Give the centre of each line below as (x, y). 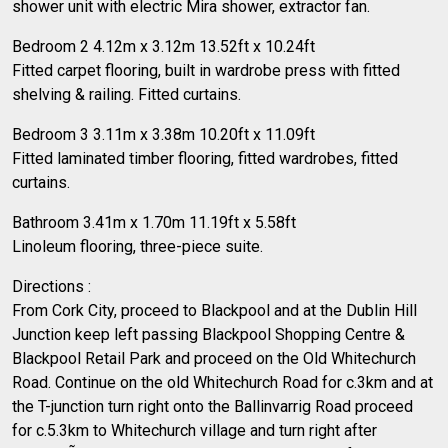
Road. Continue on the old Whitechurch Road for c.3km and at (222, 382)
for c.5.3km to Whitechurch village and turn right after (194, 430)
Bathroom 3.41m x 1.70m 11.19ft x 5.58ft (154, 222)
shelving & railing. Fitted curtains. (126, 94)
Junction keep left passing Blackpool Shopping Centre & (208, 334)
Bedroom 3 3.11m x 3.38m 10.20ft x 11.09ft (163, 134)
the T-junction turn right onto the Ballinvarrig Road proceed (212, 406)
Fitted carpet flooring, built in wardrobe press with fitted (206, 70)
